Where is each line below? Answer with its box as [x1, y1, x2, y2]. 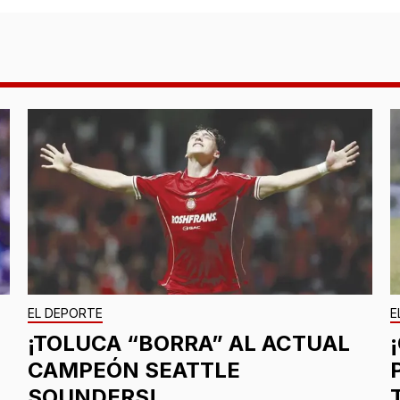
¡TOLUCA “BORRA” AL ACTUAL [27, 329, 350, 356]
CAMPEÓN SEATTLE [27, 356, 240, 383]
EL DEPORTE [27, 304, 103, 321]
